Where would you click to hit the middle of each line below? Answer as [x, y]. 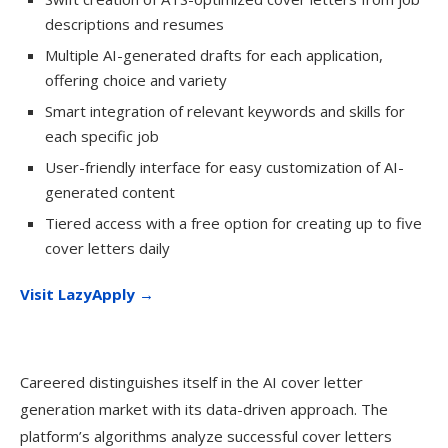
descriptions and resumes [134, 24]
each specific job [102, 136]
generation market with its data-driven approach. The [204, 409]
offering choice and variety [136, 80]
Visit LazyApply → [87, 294]
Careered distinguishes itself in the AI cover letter [191, 382]
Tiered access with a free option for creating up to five [233, 223]
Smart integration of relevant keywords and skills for [225, 111]
